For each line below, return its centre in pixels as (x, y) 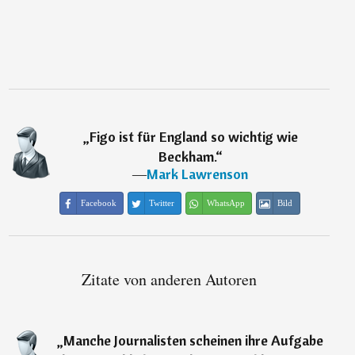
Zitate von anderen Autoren (169, 279)
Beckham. (187, 157)
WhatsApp (225, 203)
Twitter (161, 203)
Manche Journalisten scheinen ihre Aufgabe (194, 340)
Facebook (98, 203)
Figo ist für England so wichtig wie (193, 137)
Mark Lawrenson (198, 174)
